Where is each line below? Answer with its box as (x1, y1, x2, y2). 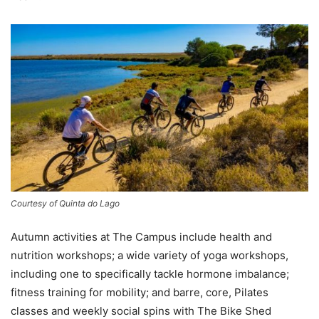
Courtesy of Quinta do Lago (11, 198, 120, 209)
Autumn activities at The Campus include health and (11, 230, 272, 244)
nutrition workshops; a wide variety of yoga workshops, (11, 249, 288, 263)
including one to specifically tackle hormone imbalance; (11, 267, 289, 281)
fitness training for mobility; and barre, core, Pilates (11, 286, 268, 300)
